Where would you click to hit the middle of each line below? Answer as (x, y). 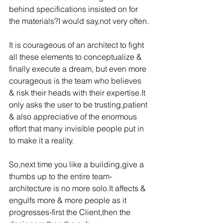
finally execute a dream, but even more (79, 69)
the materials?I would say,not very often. (79, 21)
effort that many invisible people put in (77, 128)
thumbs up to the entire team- (60, 176)
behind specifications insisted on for (74, 9)
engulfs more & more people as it (69, 200)
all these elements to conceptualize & (76, 57)
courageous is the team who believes (76, 81)
